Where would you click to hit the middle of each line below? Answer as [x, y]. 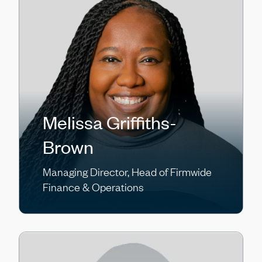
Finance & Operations [93, 187]
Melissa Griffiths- [110, 122]
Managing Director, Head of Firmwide [127, 172]
